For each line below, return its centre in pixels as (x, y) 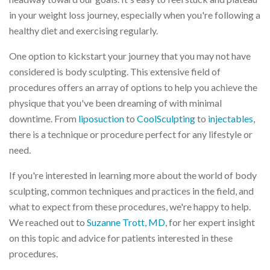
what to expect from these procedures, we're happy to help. (130, 206)
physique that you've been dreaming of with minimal (115, 102)
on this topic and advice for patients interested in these (121, 237)
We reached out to (48, 222)
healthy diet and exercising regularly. (83, 30)
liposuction (101, 118)
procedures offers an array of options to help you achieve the (133, 87)
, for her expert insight (210, 222)
